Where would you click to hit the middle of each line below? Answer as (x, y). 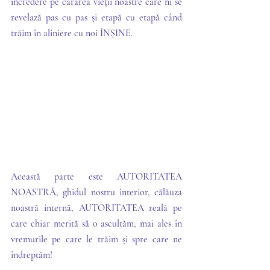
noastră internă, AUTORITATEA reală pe (96, 208)
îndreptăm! (32, 255)
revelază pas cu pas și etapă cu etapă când (96, 17)
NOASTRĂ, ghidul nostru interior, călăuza (96, 192)
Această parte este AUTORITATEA (96, 176)
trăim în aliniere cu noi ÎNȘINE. (72, 33)
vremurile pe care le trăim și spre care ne (96, 239)
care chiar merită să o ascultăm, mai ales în (96, 223)
